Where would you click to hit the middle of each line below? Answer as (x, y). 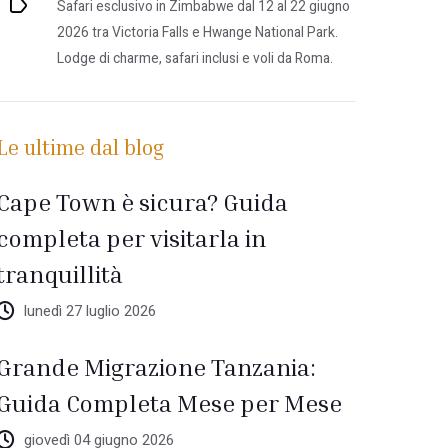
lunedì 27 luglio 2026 (90, 311)
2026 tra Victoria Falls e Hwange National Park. (198, 33)
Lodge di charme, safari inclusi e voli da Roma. (195, 59)
